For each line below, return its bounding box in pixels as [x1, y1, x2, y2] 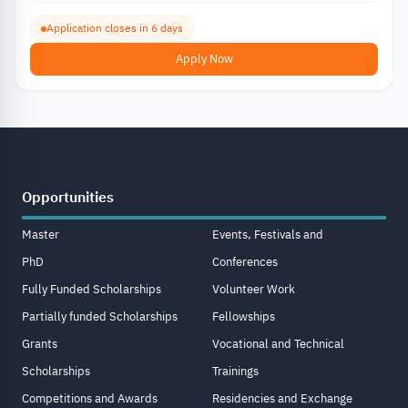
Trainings [212, 362, 259, 381]
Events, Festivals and [212, 226, 323, 244]
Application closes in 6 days [46, 20, 183, 37]
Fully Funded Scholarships [22, 280, 161, 299]
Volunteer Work [212, 280, 295, 299]
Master [22, 226, 59, 244]
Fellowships [212, 308, 275, 326]
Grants [22, 335, 57, 353]
